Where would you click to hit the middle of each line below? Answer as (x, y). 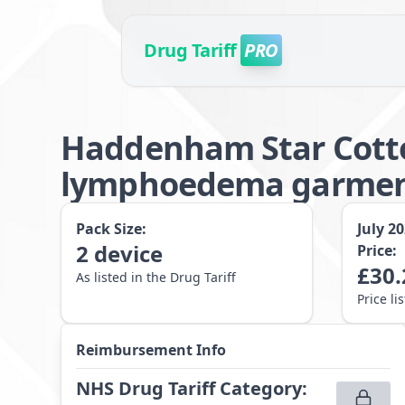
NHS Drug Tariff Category (189, 388)
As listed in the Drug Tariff (156, 277)
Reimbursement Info (151, 350)
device (129, 254)
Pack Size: (112, 229)
